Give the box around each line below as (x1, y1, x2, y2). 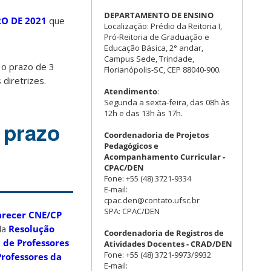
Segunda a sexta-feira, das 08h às (104, 97, 230, 108)
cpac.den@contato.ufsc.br (104, 195, 200, 206)
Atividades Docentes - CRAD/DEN (104, 238, 232, 249)
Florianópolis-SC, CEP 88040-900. (104, 64, 221, 75)
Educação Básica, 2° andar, (104, 42, 203, 53)
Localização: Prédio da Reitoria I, (104, 21, 222, 31)
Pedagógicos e (104, 140, 158, 151)
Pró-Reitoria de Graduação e (104, 31, 209, 42)
